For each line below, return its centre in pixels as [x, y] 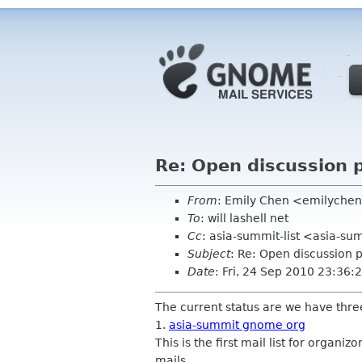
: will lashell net [244, 218]
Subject [209, 254]
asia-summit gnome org [237, 325]
